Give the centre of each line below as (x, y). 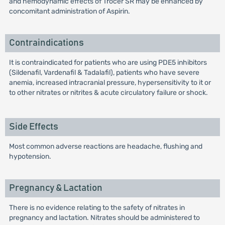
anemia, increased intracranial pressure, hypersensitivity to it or (110, 83)
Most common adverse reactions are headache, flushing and (105, 146)
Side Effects (33, 127)
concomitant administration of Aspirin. (69, 11)
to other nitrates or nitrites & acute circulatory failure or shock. (108, 93)
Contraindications (46, 43)
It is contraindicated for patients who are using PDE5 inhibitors (108, 63)
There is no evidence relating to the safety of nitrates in (97, 208)
